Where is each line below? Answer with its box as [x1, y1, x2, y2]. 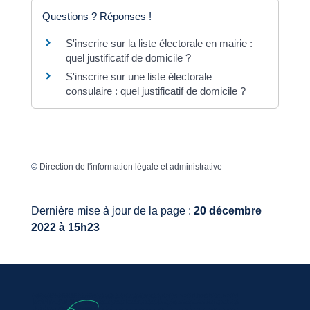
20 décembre [193, 204, 262, 217]
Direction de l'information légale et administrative [39, 162, 222, 172]
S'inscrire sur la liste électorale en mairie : [65, 37, 253, 50]
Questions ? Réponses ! [42, 10, 152, 23]
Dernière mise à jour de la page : [30, 204, 194, 217]
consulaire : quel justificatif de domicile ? [65, 85, 246, 98]
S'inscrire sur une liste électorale [65, 71, 212, 83]
